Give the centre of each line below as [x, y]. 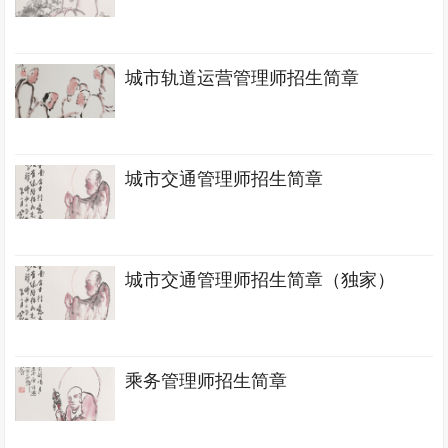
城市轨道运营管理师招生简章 [242, 78]
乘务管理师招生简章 [206, 381]
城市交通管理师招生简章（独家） [260, 280]
